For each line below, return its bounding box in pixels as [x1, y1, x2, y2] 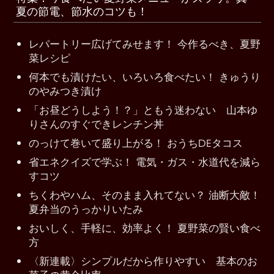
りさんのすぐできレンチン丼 [29, 116, 164, 131]
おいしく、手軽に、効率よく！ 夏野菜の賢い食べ [29, 220, 261, 235]
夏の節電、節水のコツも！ [16, 3, 149, 19]
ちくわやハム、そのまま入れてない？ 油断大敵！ [29, 187, 261, 202]
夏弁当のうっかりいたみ [29, 201, 143, 216]
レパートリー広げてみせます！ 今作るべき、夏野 [29, 35, 261, 51]
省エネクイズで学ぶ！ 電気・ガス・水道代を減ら [29, 154, 261, 169]
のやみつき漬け [29, 83, 102, 98]
